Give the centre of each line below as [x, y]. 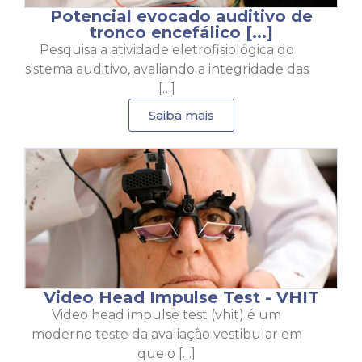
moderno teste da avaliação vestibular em [166, 335]
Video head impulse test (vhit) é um [167, 315]
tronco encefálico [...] [181, 33]
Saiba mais [181, 116]
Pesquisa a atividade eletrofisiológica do [166, 50]
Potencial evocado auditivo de [181, 17]
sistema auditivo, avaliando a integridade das [166, 69]
